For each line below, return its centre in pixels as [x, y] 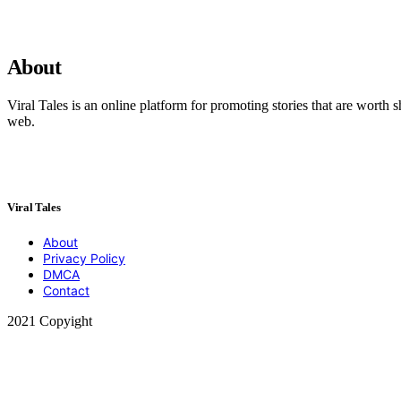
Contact [66, 291]
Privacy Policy [84, 259]
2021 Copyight [50, 321]
